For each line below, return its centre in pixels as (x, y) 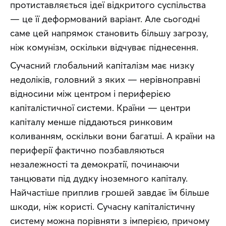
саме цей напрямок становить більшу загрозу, (109, 33)
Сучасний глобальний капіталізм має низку (102, 66)
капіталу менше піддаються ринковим (91, 122)
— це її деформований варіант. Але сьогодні (105, 19)
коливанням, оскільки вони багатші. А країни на (112, 136)
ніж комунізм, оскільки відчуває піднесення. (104, 47)
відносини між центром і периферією (90, 94)
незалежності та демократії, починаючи (95, 164)
